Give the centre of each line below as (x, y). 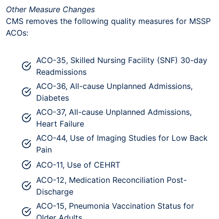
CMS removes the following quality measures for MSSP (108, 21)
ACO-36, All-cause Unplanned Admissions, (114, 86)
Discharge (55, 191)
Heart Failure (60, 123)
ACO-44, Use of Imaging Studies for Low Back (122, 138)
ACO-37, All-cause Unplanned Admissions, (114, 112)
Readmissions (61, 72)
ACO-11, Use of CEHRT (78, 164)
